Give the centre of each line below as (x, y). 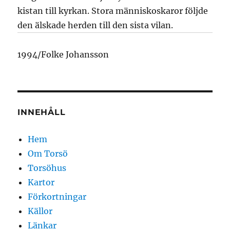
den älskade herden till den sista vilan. (95, 25)
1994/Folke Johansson (63, 54)
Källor (40, 211)
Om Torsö (48, 154)
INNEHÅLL (42, 112)
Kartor (41, 182)
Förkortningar (57, 197)
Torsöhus (47, 168)
